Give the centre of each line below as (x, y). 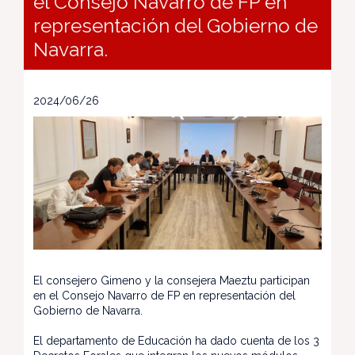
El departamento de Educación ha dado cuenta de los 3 (176, 341)
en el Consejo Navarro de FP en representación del (164, 296)
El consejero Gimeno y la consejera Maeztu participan (172, 281)
